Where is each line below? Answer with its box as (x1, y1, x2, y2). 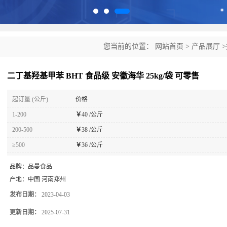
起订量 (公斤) (12, 96, 48, 103)
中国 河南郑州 (28, 176, 66, 183)
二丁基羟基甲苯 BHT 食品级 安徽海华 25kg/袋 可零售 (7, 71, 199, 80)
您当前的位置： (103, 43, 155, 50)
